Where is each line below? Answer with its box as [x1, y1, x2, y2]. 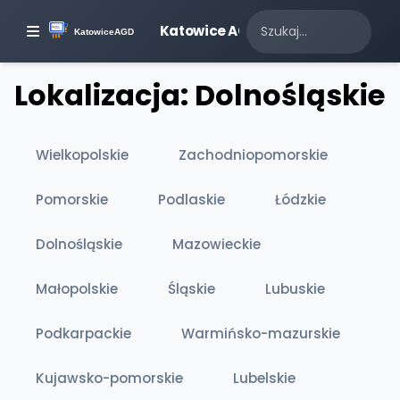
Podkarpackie [36, 324, 131, 343]
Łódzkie [275, 190, 326, 209]
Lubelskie [233, 369, 296, 387]
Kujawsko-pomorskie [36, 369, 183, 387]
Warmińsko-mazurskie [181, 324, 340, 343]
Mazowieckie [172, 235, 261, 254]
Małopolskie [36, 279, 118, 298]
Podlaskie [158, 190, 225, 209]
